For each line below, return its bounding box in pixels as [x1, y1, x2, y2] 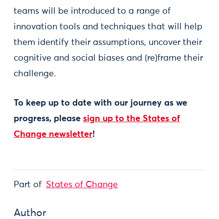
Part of [14, 180, 42, 189]
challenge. [14, 69, 56, 78]
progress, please [14, 114, 81, 123]
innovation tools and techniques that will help [14, 22, 202, 31]
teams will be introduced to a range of [14, 6, 171, 16]
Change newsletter [14, 130, 92, 139]
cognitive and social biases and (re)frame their [14, 53, 203, 63]
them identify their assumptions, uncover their [14, 38, 202, 47]
